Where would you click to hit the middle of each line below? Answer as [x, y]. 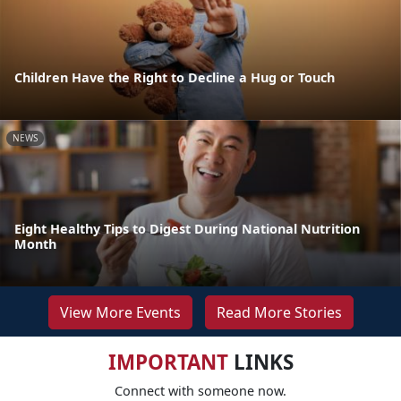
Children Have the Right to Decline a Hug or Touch [175, 77]
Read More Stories [279, 312]
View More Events [120, 312]
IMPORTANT [168, 362]
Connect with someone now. [200, 390]
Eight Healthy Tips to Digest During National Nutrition [187, 228]
